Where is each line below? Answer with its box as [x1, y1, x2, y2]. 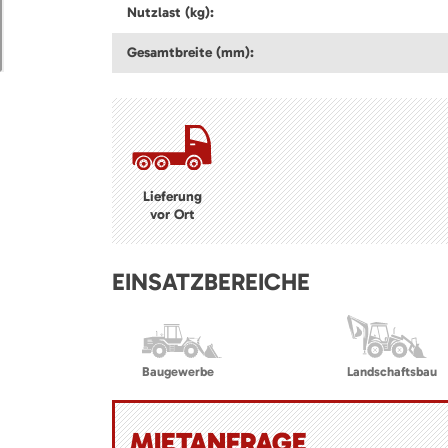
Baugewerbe [142, 363, 214, 379]
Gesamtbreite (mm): [127, 43, 254, 61]
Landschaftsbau [347, 363, 437, 379]
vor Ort [149, 205, 195, 223]
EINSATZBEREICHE [112, 266, 310, 296]
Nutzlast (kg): [127, 3, 214, 21]
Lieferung [142, 187, 202, 205]
